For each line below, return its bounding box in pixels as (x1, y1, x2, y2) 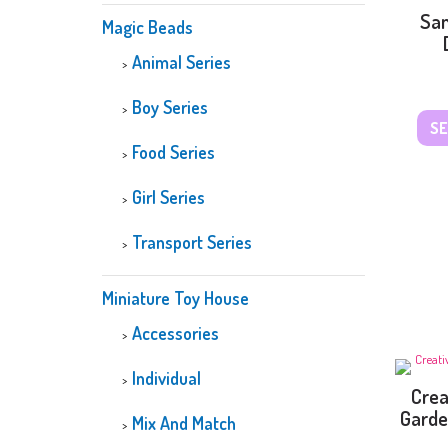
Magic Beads (102, 16, 193, 38)
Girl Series (132, 186, 205, 208)
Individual (132, 367, 201, 389)
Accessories (132, 322, 219, 344)
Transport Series (132, 231, 252, 253)
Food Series (132, 141, 215, 163)
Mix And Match (132, 412, 236, 434)
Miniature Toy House (102, 287, 249, 309)
